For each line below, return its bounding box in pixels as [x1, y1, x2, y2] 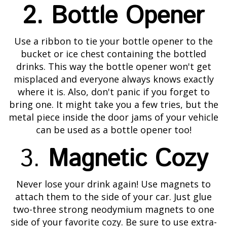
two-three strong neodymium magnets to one [13, 203, 214, 216]
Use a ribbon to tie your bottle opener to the [14, 35, 213, 48]
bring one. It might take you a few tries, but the [9, 98, 218, 111]
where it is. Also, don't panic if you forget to [17, 86, 210, 98]
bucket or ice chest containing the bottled [21, 48, 206, 60]
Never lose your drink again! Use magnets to [16, 178, 211, 191]
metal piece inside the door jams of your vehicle [9, 111, 218, 124]
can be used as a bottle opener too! [35, 124, 192, 136]
